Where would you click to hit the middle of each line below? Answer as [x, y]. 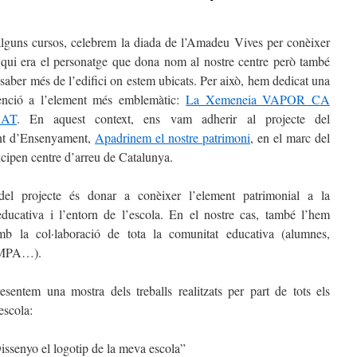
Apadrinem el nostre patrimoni [173, 137]
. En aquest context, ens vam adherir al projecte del [173, 118]
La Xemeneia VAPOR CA [258, 99]
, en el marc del [290, 137]
